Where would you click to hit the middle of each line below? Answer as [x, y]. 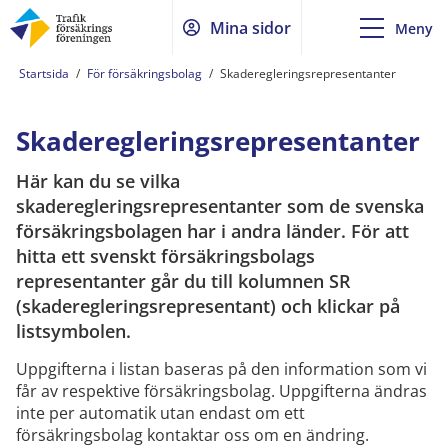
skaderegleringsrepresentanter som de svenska [220, 206]
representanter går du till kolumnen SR [183, 281]
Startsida [44, 73]
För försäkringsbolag [144, 73]
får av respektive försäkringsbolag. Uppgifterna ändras [221, 391]
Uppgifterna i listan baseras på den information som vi [221, 369]
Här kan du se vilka [98, 181]
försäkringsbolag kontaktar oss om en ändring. [192, 435]
